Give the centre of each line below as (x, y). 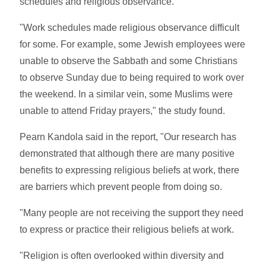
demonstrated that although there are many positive (127, 153)
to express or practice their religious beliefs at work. (127, 229)
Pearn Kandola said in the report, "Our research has (128, 137)
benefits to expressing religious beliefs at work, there (130, 170)
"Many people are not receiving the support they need (132, 213)
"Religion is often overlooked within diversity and (122, 255)
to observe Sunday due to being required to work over (132, 77)
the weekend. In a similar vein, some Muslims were (126, 94)
